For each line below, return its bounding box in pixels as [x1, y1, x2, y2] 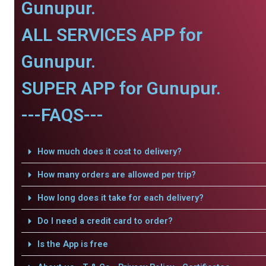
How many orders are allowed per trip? [37, 169, 196, 180]
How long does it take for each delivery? [37, 192, 204, 203]
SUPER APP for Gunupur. [21, 78, 221, 99]
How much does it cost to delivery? [37, 146, 182, 157]
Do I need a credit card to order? [37, 216, 173, 226]
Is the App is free [37, 239, 108, 249]
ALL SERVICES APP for [21, 24, 202, 45]
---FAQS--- [21, 104, 103, 125]
